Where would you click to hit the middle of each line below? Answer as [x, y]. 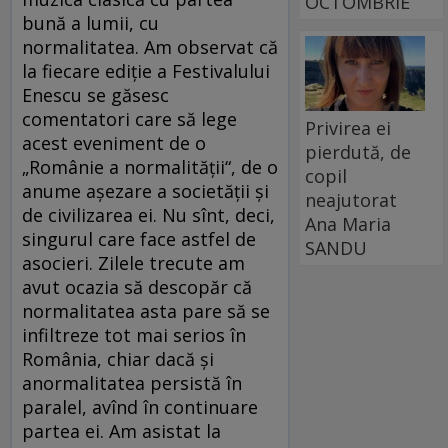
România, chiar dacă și [118, 358]
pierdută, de [358, 151]
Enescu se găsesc [95, 94]
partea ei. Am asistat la [121, 430]
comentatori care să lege [129, 118]
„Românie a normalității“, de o [150, 166]
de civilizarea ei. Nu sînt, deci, [148, 214]
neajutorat [351, 199]
